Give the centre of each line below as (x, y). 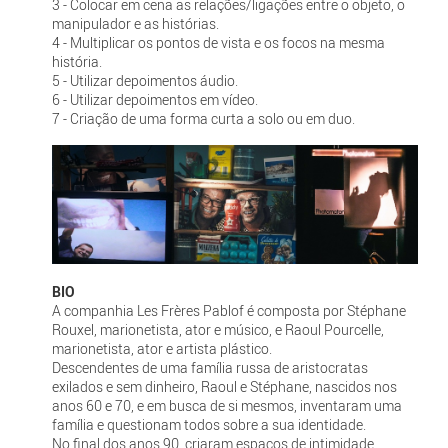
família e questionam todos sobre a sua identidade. (208, 424)
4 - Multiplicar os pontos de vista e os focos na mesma (218, 42)
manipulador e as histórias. (135, 23)
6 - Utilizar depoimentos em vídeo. (154, 99)
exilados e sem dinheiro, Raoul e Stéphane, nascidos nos (224, 386)
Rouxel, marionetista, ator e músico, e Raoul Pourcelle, (217, 329)
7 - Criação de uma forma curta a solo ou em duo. (203, 118)
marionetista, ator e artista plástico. (163, 348)
